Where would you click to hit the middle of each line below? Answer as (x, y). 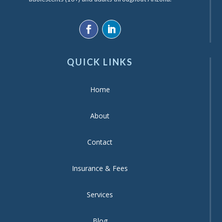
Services (100, 194)
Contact (100, 142)
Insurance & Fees (100, 168)
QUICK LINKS (100, 62)
